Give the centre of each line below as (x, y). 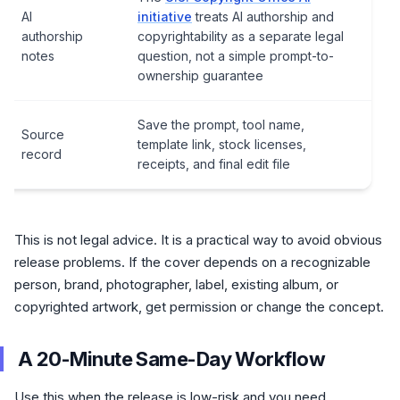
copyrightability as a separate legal (241, 36)
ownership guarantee (200, 75)
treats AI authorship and (263, 17)
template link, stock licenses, (222, 144)
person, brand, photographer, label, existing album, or (176, 284)
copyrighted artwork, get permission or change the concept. (199, 307)
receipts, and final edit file (214, 164)
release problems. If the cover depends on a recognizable (192, 262)
